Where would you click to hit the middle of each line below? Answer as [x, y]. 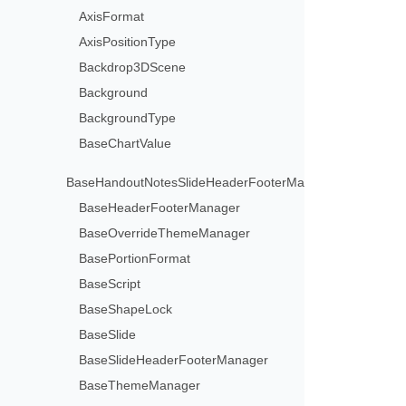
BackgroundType [128, 117]
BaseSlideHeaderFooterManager [174, 359]
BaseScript [110, 283]
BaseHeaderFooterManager [160, 207]
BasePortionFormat [135, 258]
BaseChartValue [126, 143]
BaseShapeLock [126, 309]
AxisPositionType [128, 41]
